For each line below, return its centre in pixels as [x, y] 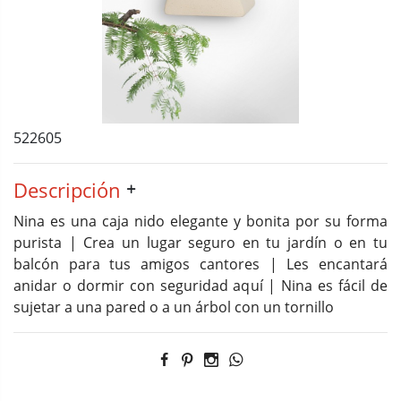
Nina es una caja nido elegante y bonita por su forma [200, 221]
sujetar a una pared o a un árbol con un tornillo [174, 307]
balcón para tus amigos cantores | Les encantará [200, 264]
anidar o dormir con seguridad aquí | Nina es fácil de [200, 286]
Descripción [67, 190]
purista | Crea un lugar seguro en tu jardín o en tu [200, 243]
